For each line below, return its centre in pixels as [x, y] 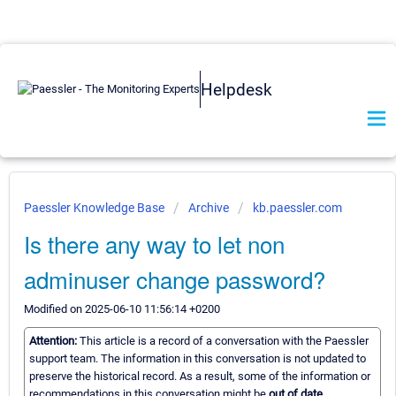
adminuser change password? [175, 279]
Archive [209, 208]
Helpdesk [236, 89]
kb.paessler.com [297, 208]
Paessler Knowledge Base [95, 208]
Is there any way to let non [154, 244]
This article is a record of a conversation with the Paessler [224, 341]
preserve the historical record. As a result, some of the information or [200, 377]
